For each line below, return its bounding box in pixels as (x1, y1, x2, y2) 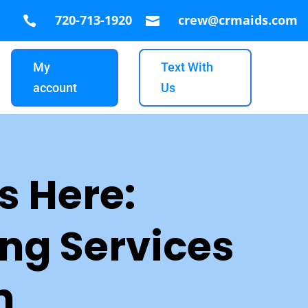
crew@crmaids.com (178, 12, 298, 28)
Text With (160, 59, 213, 74)
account (32, 80, 77, 95)
